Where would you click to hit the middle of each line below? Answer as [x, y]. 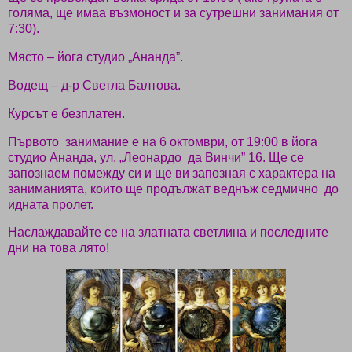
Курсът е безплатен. [66, 113]
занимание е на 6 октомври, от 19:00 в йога [191, 141]
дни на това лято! [59, 248]
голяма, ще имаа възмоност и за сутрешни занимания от [173, 13]
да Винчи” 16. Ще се [246, 157]
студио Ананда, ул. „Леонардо [95, 157]
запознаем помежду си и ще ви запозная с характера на [172, 173]
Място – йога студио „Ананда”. [95, 57]
